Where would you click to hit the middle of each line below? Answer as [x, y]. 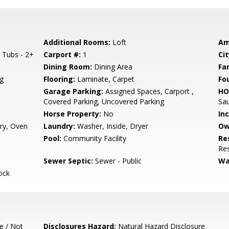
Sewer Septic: [68, 161]
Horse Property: [73, 114]
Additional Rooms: [77, 42]
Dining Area [112, 67]
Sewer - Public [118, 161]
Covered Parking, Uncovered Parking [104, 101]
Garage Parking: [74, 91]
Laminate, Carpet [105, 79]
